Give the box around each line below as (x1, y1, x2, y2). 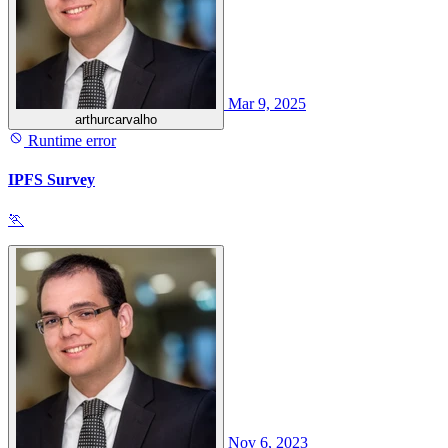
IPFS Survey (8, 171, 95, 189)
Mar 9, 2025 (228, 95, 306, 112)
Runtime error (24, 132, 116, 149)
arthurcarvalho (75, 112, 157, 127)
